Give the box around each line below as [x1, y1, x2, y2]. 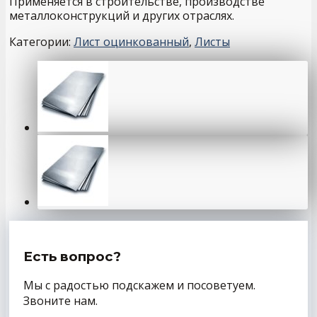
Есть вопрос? [23, 248, 121, 265]
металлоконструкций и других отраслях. [9, 8, 234, 23]
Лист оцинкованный [74, 34, 189, 50]
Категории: [9, 34, 74, 50]
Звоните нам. [23, 293, 98, 309]
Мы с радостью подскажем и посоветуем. [23, 277, 255, 294]
